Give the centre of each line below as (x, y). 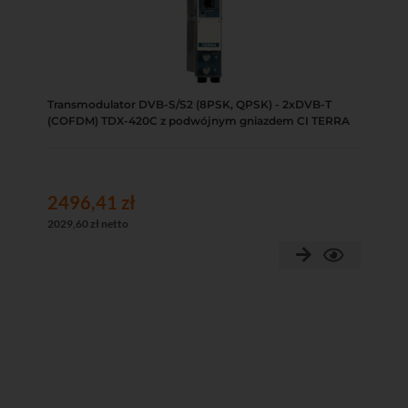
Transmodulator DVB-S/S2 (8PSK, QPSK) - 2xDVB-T (189, 104)
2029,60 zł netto (88, 223)
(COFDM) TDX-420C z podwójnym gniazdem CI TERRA (199, 120)
